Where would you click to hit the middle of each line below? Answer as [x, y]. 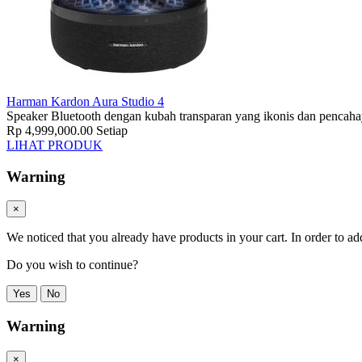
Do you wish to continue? [72, 265]
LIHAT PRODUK [55, 145]
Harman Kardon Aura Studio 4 [85, 101]
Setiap [112, 130]
